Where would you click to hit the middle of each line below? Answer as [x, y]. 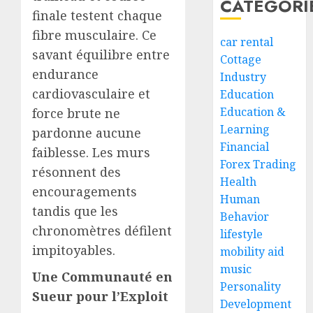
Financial [245, 147]
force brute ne [76, 113]
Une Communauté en [102, 277]
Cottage [241, 59]
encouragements [85, 191]
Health [239, 182]
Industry [243, 77]
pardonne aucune [87, 133]
